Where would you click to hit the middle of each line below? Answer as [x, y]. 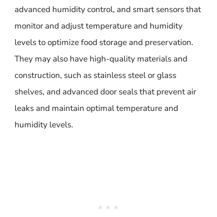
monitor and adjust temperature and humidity [99, 26]
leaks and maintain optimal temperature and [96, 108]
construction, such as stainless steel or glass [95, 75]
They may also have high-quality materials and [101, 59]
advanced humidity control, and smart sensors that [108, 9]
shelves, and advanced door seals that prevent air [105, 92]
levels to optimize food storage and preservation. [104, 42]
